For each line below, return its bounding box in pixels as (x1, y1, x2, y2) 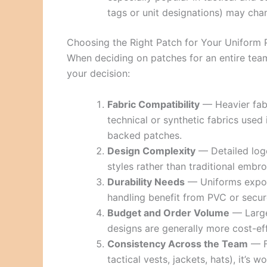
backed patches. (107, 129, 182, 141)
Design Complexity (107, 144, 195, 157)
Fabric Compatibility (107, 98, 200, 110)
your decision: (67, 67, 130, 80)
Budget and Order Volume (107, 206, 229, 219)
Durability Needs (107, 175, 185, 188)
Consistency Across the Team (107, 237, 248, 250)
